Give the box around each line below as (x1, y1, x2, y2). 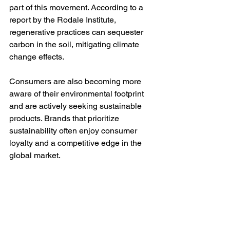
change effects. (9, 52, 64, 62)
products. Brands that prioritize (9, 113, 121, 124)
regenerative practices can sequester (9, 27, 145, 37)
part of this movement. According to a (9, 3, 145, 13)
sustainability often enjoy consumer (9, 126, 139, 136)
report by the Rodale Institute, (9, 15, 118, 25)
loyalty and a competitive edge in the (9, 138, 144, 148)
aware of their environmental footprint (9, 89, 146, 99)
